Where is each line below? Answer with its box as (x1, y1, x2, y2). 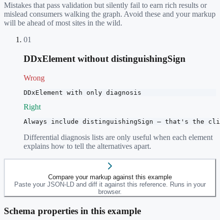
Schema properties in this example (4, 206, 141, 217)
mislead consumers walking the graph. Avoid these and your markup (4, 10, 216, 19)
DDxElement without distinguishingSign (24, 53, 186, 64)
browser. (98, 188, 122, 195)
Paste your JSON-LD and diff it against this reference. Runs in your (14, 180, 206, 188)
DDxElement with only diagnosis (24, 88, 141, 96)
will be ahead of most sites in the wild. (4, 19, 122, 27)
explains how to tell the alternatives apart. (24, 141, 151, 150)
